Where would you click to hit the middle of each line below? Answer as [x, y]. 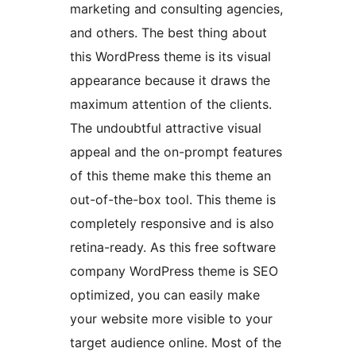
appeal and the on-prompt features [176, 152]
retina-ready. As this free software [173, 248]
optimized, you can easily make [165, 295]
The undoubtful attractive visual [166, 128]
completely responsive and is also [172, 224]
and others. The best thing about [168, 33]
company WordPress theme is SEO [174, 271]
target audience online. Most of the [176, 343]
